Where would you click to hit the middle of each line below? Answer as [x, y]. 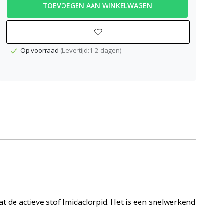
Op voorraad [40, 50]
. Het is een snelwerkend [151, 202]
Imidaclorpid [85, 202]
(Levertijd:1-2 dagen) [91, 50]
